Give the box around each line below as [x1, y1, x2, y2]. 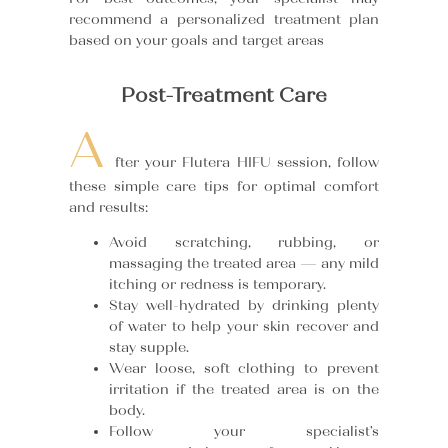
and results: [68, 198, 148, 216]
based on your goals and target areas [68, 32, 324, 50]
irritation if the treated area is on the [108, 381, 380, 399]
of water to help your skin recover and [108, 318, 380, 336]
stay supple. [108, 339, 189, 357]
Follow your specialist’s [108, 423, 380, 441]
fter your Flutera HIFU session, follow [114, 153, 380, 171]
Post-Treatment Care [121, 82, 327, 108]
